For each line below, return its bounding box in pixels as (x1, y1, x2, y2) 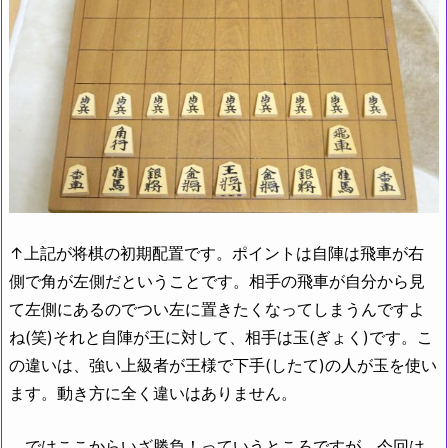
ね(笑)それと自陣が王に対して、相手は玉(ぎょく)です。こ (9, 326, 433, 347)
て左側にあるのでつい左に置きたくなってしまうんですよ (9, 298, 425, 319)
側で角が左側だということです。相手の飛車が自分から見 (9, 270, 425, 291)
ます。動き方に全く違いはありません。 (9, 382, 297, 403)
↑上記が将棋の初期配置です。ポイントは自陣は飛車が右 (9, 242, 424, 263)
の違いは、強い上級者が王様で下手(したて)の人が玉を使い (9, 354, 437, 375)
